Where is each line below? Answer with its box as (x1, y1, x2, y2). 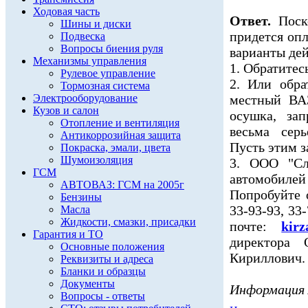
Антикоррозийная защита (60, 129, 181, 141)
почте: (230, 219, 282, 234)
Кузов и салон (33, 104, 99, 116)
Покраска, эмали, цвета (60, 142, 170, 153)
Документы (60, 278, 115, 289)
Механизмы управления (33, 55, 146, 67)
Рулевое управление (60, 67, 155, 79)
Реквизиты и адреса (60, 253, 153, 265)
